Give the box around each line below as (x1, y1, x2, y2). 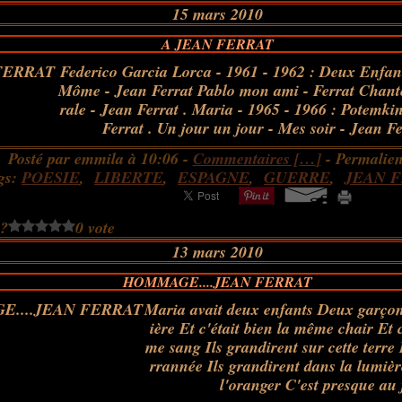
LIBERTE (94, 166, 163, 188)
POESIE (22, 166, 80, 188)
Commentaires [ (192, 147, 300, 170)
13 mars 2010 (171, 240, 263, 263)
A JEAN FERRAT (161, 34, 274, 54)
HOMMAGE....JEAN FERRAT (122, 272, 312, 292)
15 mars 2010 (171, 3, 263, 25)
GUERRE (264, 166, 330, 188)
